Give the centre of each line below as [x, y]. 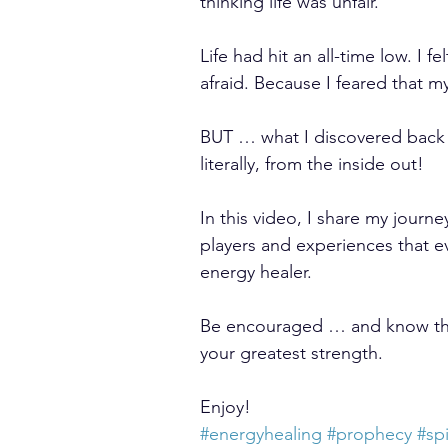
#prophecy [369, 434]
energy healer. [256, 272]
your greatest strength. [291, 353]
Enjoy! [225, 407]
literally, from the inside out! [312, 164]
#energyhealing [261, 434]
